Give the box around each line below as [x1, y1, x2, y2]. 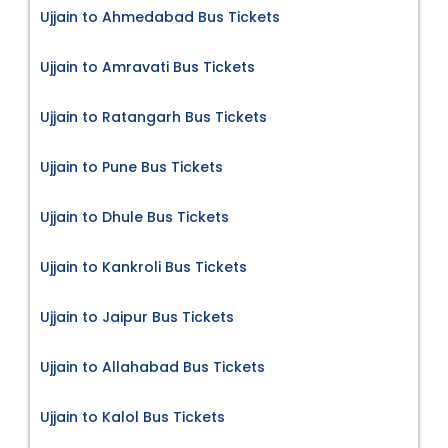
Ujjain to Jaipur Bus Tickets [40, 307, 234, 328]
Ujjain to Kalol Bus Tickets [40, 407, 225, 428]
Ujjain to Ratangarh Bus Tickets [40, 107, 267, 128]
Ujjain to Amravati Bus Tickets [40, 57, 255, 78]
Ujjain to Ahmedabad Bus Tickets [40, 7, 280, 28]
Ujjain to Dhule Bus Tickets [40, 207, 229, 228]
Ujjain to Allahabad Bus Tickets [40, 357, 265, 378]
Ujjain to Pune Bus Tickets [40, 157, 223, 178]
